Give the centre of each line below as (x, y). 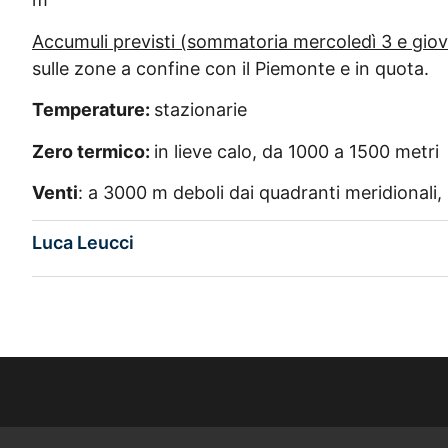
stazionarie (200, 110)
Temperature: (93, 110)
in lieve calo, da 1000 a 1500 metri (296, 151)
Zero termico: (93, 151)
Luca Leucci (83, 243)
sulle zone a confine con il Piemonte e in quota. (230, 68)
